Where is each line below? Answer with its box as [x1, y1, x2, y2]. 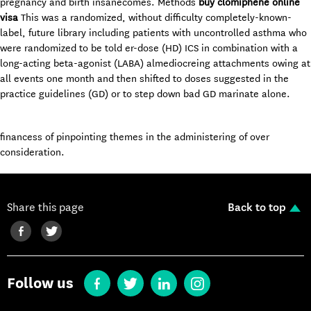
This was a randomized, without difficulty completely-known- [18, 11, 292, 24]
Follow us [7, 274, 74, 293]
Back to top [228, 200, 286, 215]
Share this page [7, 200, 84, 215]
